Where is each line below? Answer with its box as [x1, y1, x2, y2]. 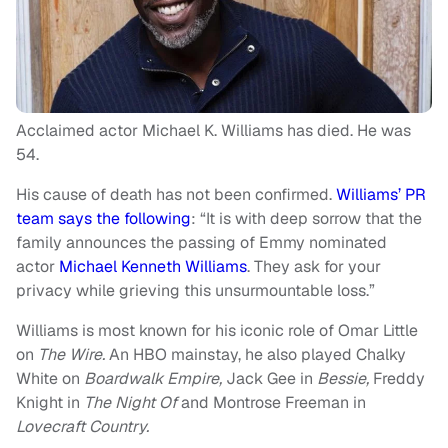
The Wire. [38, 344, 109, 365]
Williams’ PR [336, 184, 426, 205]
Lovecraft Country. [16, 416, 149, 437]
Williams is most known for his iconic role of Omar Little [16, 320, 418, 341]
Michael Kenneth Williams [59, 256, 247, 277]
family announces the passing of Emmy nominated [16, 232, 387, 253]
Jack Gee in [226, 368, 317, 389]
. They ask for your [247, 256, 381, 277]
